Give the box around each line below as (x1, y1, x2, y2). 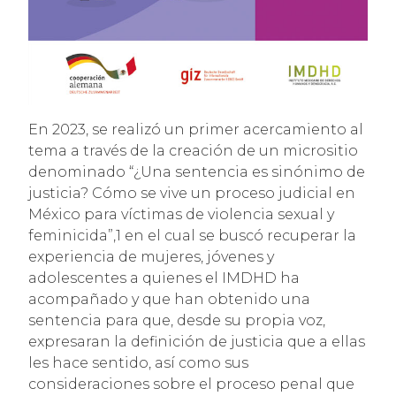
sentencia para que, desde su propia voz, (28, 311, 325, 329)
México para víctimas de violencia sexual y (28, 205, 334, 223)
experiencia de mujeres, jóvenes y (28, 247, 274, 265)
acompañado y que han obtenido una (28, 290, 310, 308)
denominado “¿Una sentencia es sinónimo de (28, 163, 365, 180)
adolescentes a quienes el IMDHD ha (28, 269, 300, 286)
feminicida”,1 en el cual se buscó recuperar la (28, 226, 356, 244)
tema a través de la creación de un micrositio (28, 141, 358, 159)
